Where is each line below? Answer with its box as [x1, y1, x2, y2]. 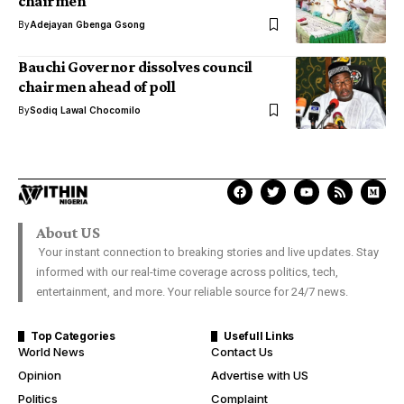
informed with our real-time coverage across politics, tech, [36, 265, 338, 279]
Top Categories [31, 329, 115, 343]
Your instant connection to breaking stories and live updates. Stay [36, 245, 379, 259]
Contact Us [211, 344, 273, 359]
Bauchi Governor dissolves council [18, 58, 252, 76]
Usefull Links [224, 329, 295, 343]
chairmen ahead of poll [18, 78, 176, 96]
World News [18, 344, 85, 359]
